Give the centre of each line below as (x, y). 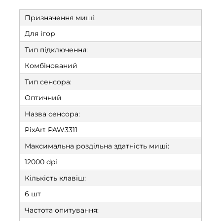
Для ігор (40, 34)
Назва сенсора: (52, 114)
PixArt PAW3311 (51, 130)
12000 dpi (41, 162)
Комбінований (51, 66)
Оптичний (43, 98)
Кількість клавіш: (55, 178)
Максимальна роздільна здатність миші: (97, 146)
